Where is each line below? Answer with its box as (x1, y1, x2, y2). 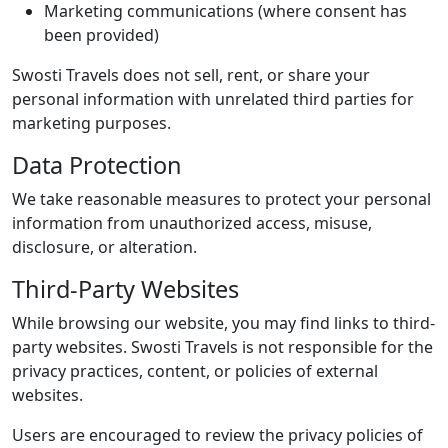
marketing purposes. (12, 111, 171, 134)
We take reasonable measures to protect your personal (12, 187, 431, 210)
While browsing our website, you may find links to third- (12, 311, 435, 334)
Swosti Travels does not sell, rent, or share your (12, 63, 370, 86)
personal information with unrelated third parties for (12, 87, 414, 110)
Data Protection (12, 148, 182, 181)
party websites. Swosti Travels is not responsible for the (12, 335, 433, 358)
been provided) (44, 23, 159, 46)
